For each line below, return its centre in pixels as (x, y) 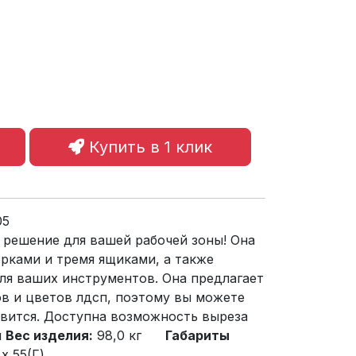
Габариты (197, 335)
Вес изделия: (49, 335)
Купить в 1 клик (148, 147)
